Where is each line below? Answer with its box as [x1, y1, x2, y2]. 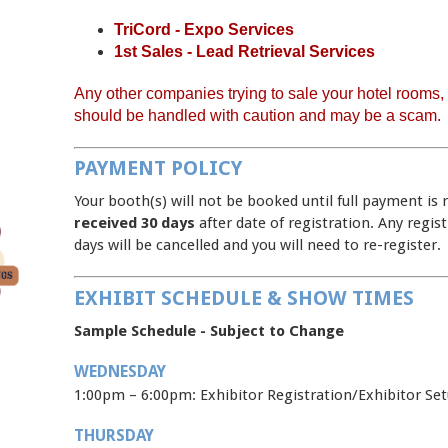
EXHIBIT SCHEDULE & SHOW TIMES [74, 285, 414, 310]
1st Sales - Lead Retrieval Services [114, 42, 375, 60]
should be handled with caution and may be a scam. [74, 106, 441, 124]
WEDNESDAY [74, 361, 166, 381]
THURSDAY [74, 425, 294, 445]
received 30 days [74, 214, 195, 232]
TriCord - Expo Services [114, 20, 294, 38]
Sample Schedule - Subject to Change [74, 321, 344, 340]
